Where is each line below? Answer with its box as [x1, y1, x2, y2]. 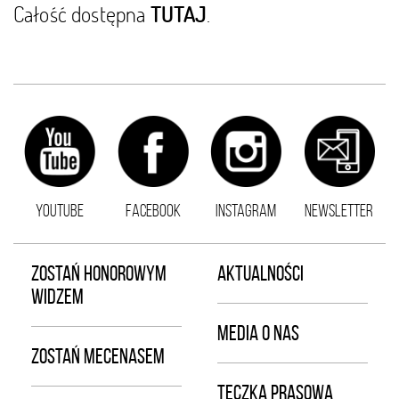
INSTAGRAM [216, 200, 277, 220]
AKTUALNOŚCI [217, 262, 304, 285]
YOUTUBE [36, 200, 85, 220]
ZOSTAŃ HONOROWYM [31, 262, 167, 285]
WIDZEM [31, 285, 84, 308]
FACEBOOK [125, 200, 181, 220]
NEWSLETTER [305, 200, 374, 220]
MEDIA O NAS [217, 322, 299, 345]
